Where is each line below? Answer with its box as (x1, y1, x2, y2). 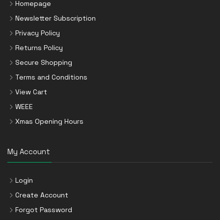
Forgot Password (15, 205, 72, 214)
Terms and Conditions (15, 72, 87, 82)
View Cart (15, 87, 47, 96)
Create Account (15, 190, 68, 199)
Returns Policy (15, 43, 63, 52)
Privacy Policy (15, 28, 60, 37)
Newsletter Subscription (15, 13, 96, 23)
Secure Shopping (15, 57, 72, 67)
